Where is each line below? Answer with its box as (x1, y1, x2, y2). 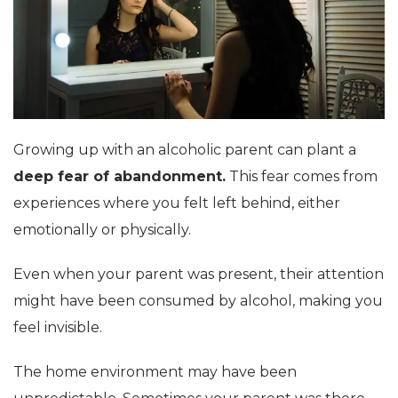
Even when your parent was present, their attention (13, 266, 384, 283)
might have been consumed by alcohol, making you (13, 292, 383, 310)
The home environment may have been (13, 363, 297, 381)
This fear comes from (226, 168, 378, 186)
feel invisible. (13, 319, 102, 337)
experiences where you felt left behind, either (13, 195, 340, 212)
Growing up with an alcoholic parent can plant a (13, 141, 356, 159)
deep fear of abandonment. (13, 168, 226, 186)
